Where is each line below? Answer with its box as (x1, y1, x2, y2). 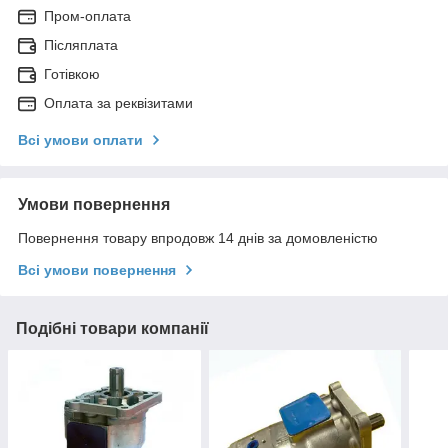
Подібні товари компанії (16, 319, 209, 337)
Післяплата (44, 36, 118, 53)
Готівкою (44, 65, 100, 82)
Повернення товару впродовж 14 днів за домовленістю (18, 229, 378, 246)
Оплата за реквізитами (44, 94, 193, 111)
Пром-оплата (44, 7, 131, 24)
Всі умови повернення (18, 261, 176, 278)
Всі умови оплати (18, 131, 143, 148)
